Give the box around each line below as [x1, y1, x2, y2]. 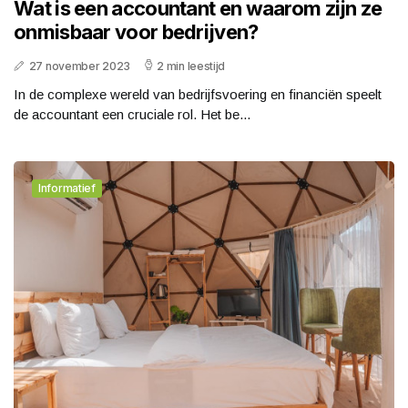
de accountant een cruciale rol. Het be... [14, 107, 250, 123]
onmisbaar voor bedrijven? [14, 20, 259, 45]
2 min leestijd [157, 59, 226, 74]
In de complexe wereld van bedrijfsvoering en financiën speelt [14, 87, 382, 103]
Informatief [38, 181, 96, 196]
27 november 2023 [28, 59, 130, 74]
